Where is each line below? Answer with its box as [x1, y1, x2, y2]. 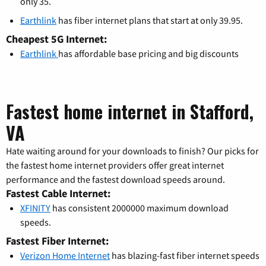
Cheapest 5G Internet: [6, 31, 107, 46]
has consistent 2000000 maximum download [50, 201, 229, 214]
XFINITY [20, 201, 50, 214]
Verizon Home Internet [20, 249, 110, 261]
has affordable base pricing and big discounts [58, 47, 239, 59]
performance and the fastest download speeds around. [6, 173, 225, 185]
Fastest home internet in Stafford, [6, 97, 254, 125]
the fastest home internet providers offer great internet [6, 159, 224, 171]
